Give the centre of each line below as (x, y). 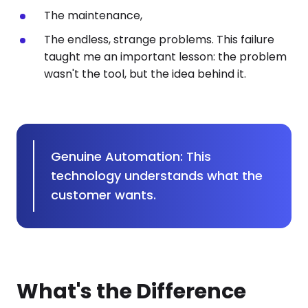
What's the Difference (131, 291)
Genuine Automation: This (131, 156)
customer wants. (103, 195)
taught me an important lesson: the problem (165, 57)
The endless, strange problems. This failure (159, 40)
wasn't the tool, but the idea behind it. (145, 74)
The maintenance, (93, 15)
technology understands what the (156, 176)
